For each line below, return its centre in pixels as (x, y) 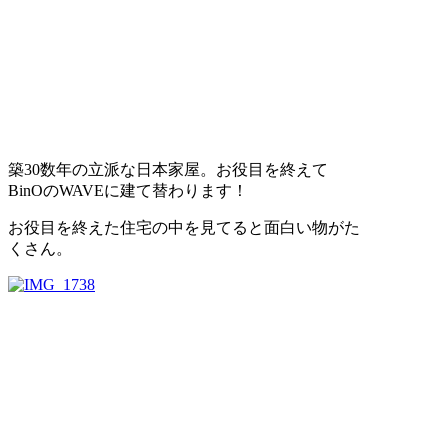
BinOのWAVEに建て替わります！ (128, 190)
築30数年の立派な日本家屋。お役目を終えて (168, 169)
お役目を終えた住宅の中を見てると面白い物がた (184, 227)
